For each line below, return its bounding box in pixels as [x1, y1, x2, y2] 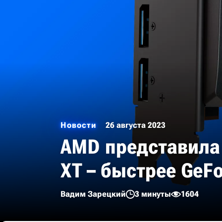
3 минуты [135, 189, 171, 199]
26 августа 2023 [106, 120, 166, 130]
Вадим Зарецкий [60, 189, 126, 199]
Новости [60, 120, 97, 130]
